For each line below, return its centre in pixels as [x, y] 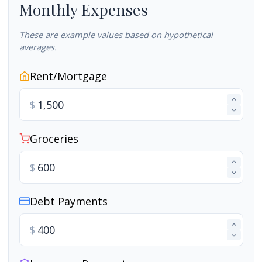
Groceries [54, 138]
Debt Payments [68, 201]
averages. [38, 46]
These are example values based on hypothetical [116, 34]
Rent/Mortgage [68, 76]
